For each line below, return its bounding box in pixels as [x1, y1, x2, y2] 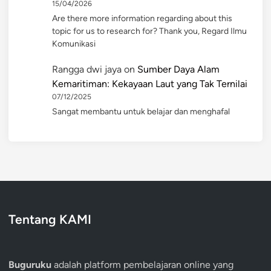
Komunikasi [52, 38, 96, 49]
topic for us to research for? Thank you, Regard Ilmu [52, 25, 247, 36]
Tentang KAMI [8, 212, 91, 227]
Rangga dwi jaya [52, 63, 122, 75]
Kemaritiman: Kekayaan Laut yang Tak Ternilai [52, 77, 247, 90]
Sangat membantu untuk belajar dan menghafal [52, 106, 230, 117]
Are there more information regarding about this [52, 13, 232, 24]
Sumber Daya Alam [137, 63, 220, 75]
